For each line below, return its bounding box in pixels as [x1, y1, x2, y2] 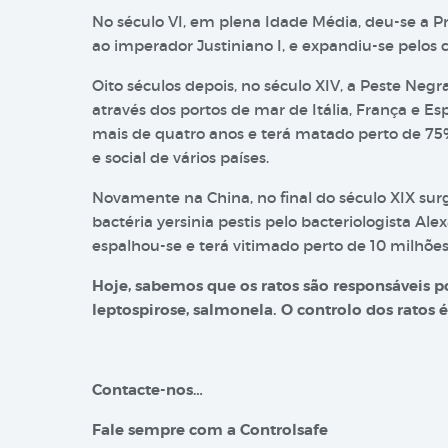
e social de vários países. [92, 148, 269, 167]
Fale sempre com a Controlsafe [92, 420, 328, 440]
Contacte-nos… [92, 380, 203, 400]
